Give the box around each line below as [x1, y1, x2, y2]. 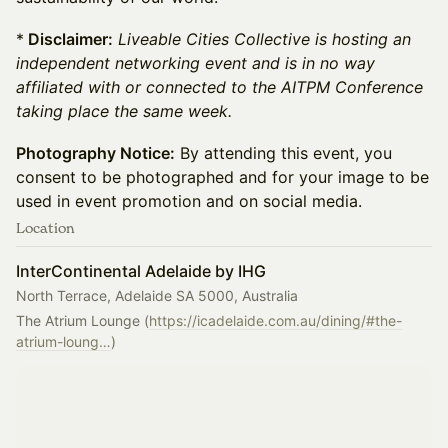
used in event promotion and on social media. [16, 191, 362, 211]
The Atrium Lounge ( [16, 312, 149, 329]
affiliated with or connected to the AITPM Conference [16, 77, 423, 97]
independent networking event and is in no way [16, 53, 375, 73]
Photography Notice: [16, 143, 175, 163]
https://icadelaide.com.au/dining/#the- [149, 312, 402, 329]
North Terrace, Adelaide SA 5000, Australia [16, 287, 298, 304]
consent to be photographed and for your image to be [16, 167, 429, 187]
